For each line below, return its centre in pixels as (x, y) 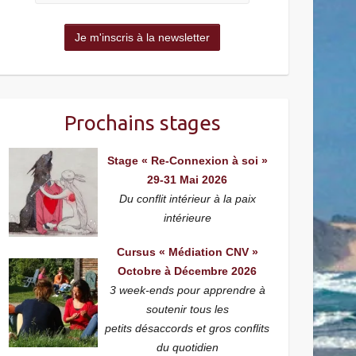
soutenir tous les (187, 309)
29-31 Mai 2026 (188, 180)
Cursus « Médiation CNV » (187, 252)
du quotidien (187, 347)
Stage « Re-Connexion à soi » (187, 161)
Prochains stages (142, 123)
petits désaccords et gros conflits (188, 328)
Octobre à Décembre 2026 (188, 271)
